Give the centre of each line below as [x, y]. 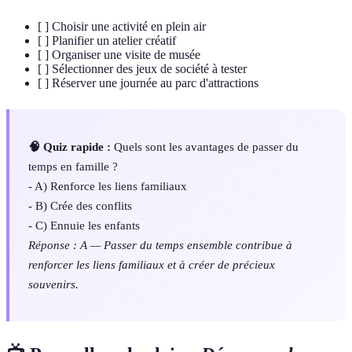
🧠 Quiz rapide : [70, 146]
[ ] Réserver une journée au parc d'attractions [148, 82]
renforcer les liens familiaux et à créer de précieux [152, 264]
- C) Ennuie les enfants [84, 225]
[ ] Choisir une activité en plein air [122, 26]
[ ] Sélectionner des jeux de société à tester [142, 68]
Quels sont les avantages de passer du [205, 146]
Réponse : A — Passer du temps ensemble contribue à [160, 244]
